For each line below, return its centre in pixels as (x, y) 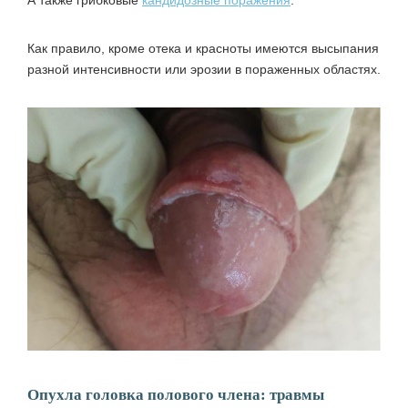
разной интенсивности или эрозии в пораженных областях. (204, 69)
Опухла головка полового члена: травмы (176, 394)
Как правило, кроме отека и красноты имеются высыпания (203, 48)
